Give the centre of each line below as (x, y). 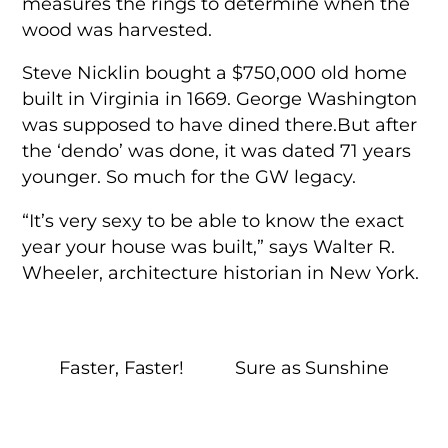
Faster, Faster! (122, 368)
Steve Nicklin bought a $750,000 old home (215, 73)
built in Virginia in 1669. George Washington (220, 99)
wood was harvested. (117, 29)
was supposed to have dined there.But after (220, 125)
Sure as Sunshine (312, 368)
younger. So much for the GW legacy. (189, 177)
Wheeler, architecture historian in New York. (221, 272)
